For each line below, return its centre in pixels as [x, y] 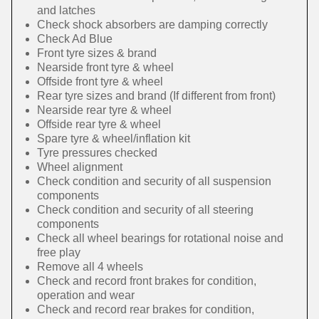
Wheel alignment [80, 167]
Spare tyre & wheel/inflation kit [114, 138]
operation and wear [86, 295]
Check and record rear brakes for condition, [146, 309]
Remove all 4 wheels [90, 267]
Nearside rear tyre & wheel [104, 110]
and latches [66, 10]
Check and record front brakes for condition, [147, 281]
